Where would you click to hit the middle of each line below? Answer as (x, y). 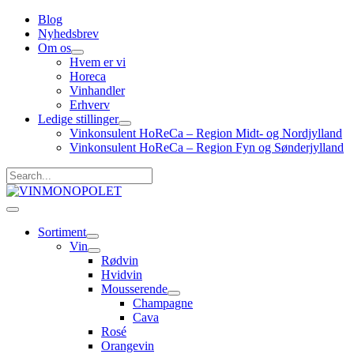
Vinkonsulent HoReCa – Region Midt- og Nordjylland (206, 133)
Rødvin (120, 260)
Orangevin (128, 346)
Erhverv (90, 105)
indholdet (29, 47)
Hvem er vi (98, 62)
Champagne (163, 303)
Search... (27, 173)
